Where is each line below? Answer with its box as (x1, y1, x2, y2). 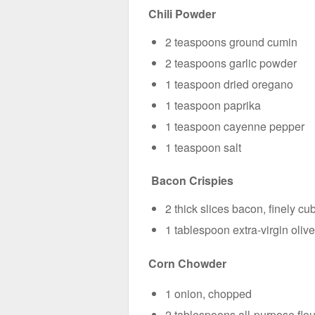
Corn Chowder (148, 255, 226, 271)
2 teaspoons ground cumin (165, 33, 297, 50)
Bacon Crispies (148, 172, 233, 189)
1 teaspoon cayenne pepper (165, 117, 304, 134)
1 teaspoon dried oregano (165, 75, 293, 92)
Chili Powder (148, 5, 219, 22)
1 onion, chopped (165, 285, 252, 302)
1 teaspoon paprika (165, 96, 261, 113)
